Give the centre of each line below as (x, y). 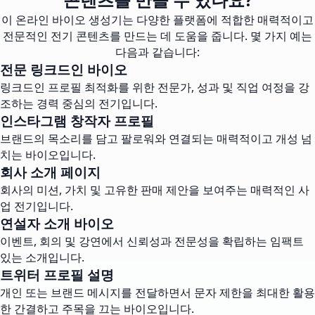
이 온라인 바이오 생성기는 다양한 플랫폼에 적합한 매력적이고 (157, 20)
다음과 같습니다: (157, 52)
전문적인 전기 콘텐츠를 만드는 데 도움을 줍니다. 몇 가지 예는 (157, 36)
